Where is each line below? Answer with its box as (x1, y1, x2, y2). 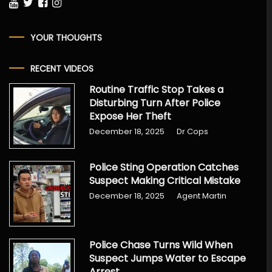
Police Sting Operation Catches (89, 160, 239, 175)
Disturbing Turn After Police (89, 95, 221, 110)
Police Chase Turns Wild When (89, 238, 233, 253)
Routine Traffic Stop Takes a (89, 82, 224, 97)
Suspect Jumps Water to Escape (89, 251, 246, 266)
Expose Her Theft (89, 109, 172, 123)
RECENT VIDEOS (30, 62, 93, 75)
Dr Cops (177, 125, 209, 137)
